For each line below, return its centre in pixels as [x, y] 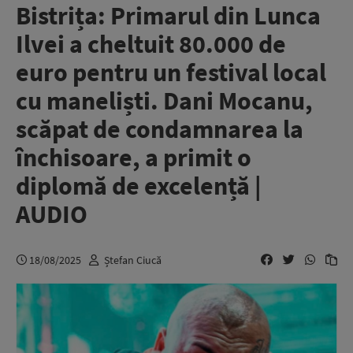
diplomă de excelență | [139, 186]
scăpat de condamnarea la [160, 129]
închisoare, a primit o [134, 158]
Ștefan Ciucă [133, 260]
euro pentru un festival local [171, 72]
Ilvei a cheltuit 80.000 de [151, 44]
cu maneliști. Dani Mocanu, [164, 101]
